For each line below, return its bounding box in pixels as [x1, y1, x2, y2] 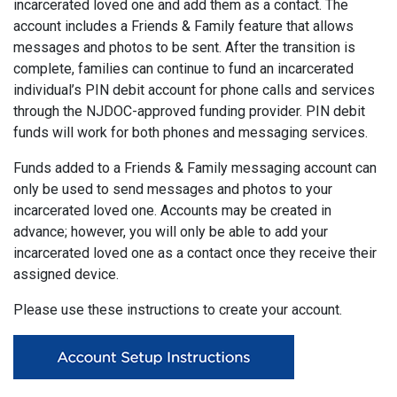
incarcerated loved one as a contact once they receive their [13, 245, 377, 261]
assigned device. [13, 266, 119, 283]
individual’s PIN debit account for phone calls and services [13, 82, 375, 98]
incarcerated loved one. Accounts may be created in [13, 202, 331, 219]
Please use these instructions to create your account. [13, 301, 342, 318]
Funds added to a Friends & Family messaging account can [13, 160, 377, 176]
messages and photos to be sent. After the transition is [13, 39, 355, 56]
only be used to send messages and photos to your [13, 181, 332, 198]
